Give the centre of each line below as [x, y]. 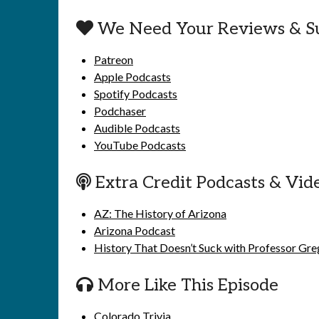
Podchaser [120, 111]
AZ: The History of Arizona [160, 213]
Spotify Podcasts [136, 94]
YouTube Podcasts [140, 145]
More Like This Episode [186, 285]
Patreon [114, 59]
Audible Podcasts [137, 128]
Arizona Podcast [135, 230]
